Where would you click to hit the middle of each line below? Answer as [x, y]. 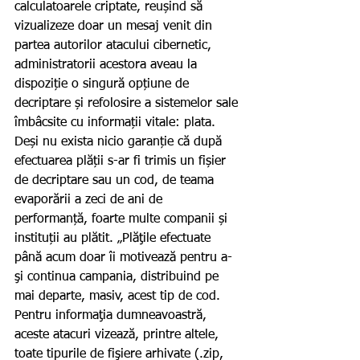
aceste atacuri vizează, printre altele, [119, 335]
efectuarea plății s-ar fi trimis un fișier [122, 162]
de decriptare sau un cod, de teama [116, 181]
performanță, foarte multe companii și [123, 220]
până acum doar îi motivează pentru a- [123, 258]
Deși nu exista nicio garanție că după [120, 143]
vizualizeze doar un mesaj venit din [115, 27]
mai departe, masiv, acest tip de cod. [119, 297]
